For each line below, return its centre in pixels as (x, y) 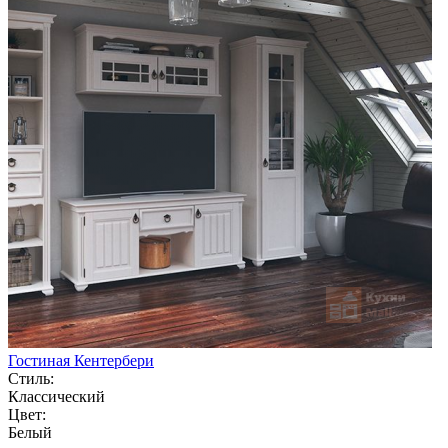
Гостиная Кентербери (81, 360)
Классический (56, 396)
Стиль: (31, 378)
